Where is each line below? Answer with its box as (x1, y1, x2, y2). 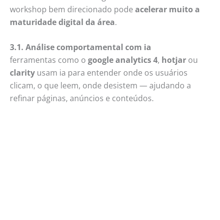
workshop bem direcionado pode (10, 3, 135, 15)
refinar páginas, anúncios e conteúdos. (10, 93, 154, 104)
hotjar (162, 55, 186, 66)
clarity (10, 67, 35, 79)
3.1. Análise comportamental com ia (10, 42, 151, 53)
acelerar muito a (135, 3, 200, 15)
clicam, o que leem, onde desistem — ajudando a (10, 80, 191, 91)
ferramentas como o (10, 55, 88, 66)
